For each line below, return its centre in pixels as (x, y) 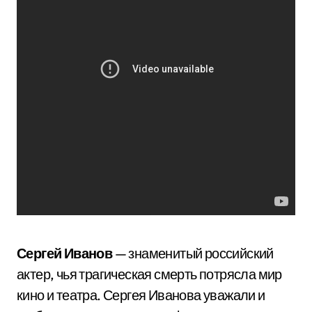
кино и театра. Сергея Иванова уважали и (141, 295)
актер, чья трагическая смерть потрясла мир (149, 274)
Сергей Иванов (65, 253)
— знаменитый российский (193, 253)
